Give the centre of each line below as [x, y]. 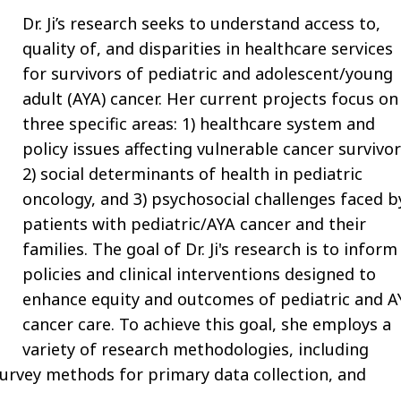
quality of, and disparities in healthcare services [207, 48]
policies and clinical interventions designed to [199, 273]
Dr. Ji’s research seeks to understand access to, [201, 23]
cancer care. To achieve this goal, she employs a [206, 324]
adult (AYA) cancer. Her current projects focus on [210, 98]
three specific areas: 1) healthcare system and [198, 123]
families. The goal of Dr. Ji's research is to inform [209, 248]
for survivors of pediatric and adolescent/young [207, 73]
